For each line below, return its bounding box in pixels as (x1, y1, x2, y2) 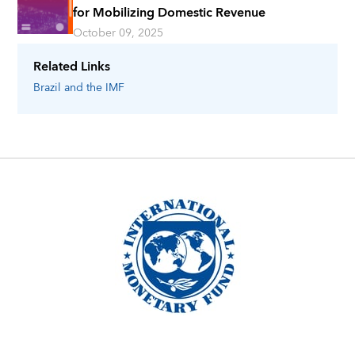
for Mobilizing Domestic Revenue (73, 2, 266, 25)
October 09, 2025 (73, 24, 164, 44)
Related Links (33, 55, 111, 78)
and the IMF (64, 78, 125, 98)
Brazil (33, 78, 62, 98)
